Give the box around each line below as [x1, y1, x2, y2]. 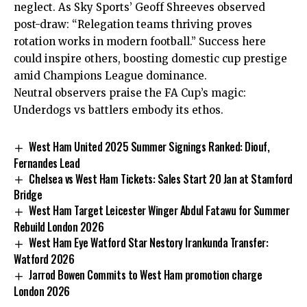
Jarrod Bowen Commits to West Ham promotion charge [29, 267, 262, 284]
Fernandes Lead [14, 154, 80, 171]
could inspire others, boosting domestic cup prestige [14, 51, 287, 65]
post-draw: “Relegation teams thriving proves [14, 17, 252, 31]
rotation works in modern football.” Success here [14, 34, 266, 48]
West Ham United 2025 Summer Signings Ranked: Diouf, [29, 138, 270, 155]
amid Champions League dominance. [14, 69, 207, 82]
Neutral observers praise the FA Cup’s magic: [14, 86, 246, 99]
